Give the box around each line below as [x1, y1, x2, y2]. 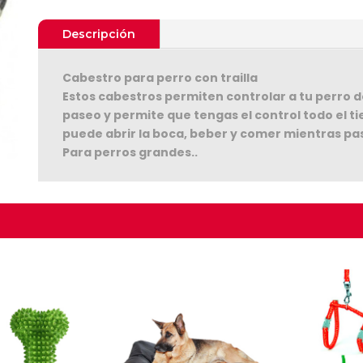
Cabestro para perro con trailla [62, 70, 258, 87]
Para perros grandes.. [62, 144, 198, 161]
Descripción [62, 27, 135, 42]
